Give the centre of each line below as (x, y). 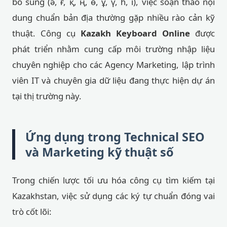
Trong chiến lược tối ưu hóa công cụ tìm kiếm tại (113, 180)
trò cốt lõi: (32, 212)
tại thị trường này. (47, 96)
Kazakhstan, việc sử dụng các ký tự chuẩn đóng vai (113, 196)
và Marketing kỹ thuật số (100, 152)
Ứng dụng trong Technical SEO (115, 137)
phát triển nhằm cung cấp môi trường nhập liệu (113, 49)
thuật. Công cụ (46, 33)
